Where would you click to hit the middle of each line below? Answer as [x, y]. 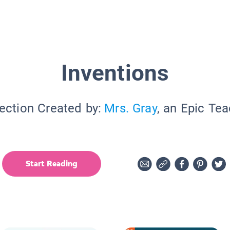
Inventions [115, 73]
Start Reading [52, 163]
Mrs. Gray [131, 108]
